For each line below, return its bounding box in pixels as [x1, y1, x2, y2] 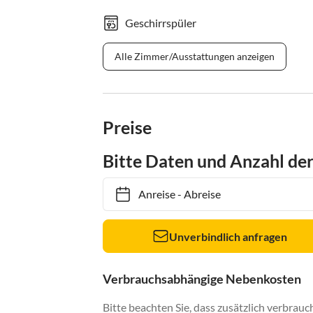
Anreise [131, 187, 168, 201]
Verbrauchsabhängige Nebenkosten [103, 271, 301, 287]
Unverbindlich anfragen [169, 229, 288, 243]
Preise [103, 117, 152, 138]
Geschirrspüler [125, 16, 196, 30]
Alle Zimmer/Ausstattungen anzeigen [115, 50, 275, 63]
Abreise [177, 187, 214, 201]
